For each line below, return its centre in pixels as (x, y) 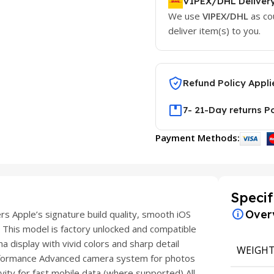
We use (185, 16)
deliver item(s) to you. (215, 31)
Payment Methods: (197, 138)
